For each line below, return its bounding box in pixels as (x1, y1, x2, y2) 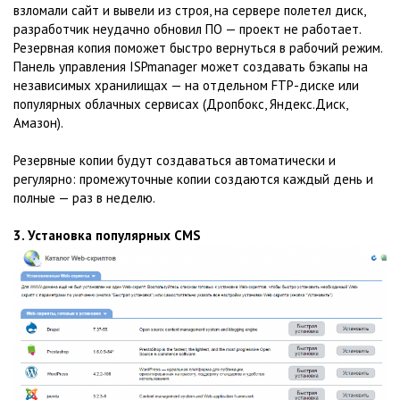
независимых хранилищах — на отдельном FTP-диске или (13, 76, 359, 94)
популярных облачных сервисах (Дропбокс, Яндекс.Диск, (13, 95, 347, 112)
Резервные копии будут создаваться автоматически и (13, 151, 336, 169)
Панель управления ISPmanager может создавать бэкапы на (13, 57, 368, 75)
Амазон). (13, 113, 63, 131)
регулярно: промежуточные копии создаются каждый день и (13, 170, 373, 187)
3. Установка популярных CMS (13, 226, 201, 244)
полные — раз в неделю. (13, 188, 155, 206)
